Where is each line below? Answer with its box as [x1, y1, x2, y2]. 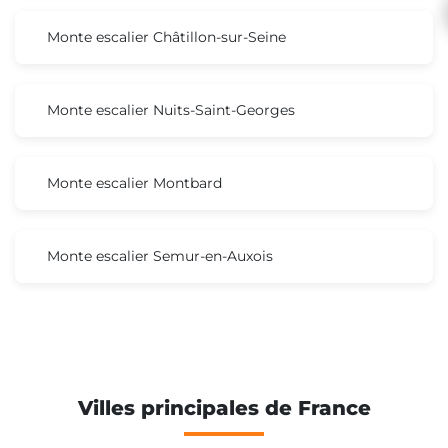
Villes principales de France [77, 395, 371, 420]
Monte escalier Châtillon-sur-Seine [47, 27, 286, 46]
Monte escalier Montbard [47, 173, 222, 192]
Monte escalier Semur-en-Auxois [47, 246, 273, 265]
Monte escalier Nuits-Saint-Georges [47, 100, 295, 119]
